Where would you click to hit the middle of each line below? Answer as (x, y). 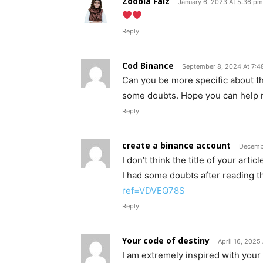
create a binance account (176, 145)
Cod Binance (148, 65)
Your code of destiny (166, 240)
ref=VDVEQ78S (154, 190)
